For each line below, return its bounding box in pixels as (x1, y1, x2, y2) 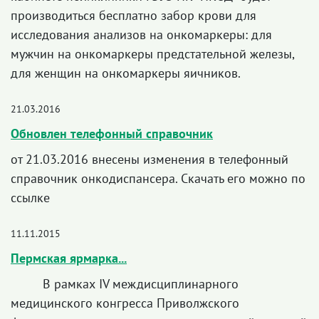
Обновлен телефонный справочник (11, 125, 213, 142)
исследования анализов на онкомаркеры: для (11, 26, 272, 43)
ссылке (11, 189, 50, 206)
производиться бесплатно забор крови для (11, 7, 256, 23)
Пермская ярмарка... (11, 250, 127, 266)
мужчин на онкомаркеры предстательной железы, (11, 46, 294, 62)
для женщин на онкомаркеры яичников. (11, 65, 241, 81)
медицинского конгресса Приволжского (11, 295, 239, 311)
